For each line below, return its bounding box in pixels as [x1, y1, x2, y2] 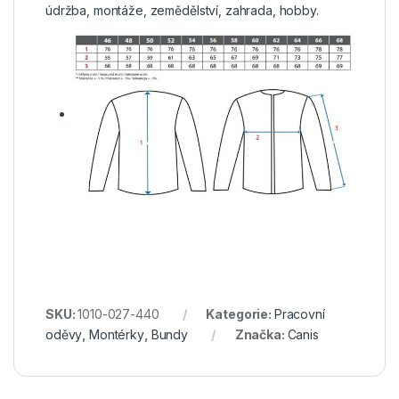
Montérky [89, 326, 144, 342]
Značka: [234, 326, 288, 342]
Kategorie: [206, 305, 274, 322]
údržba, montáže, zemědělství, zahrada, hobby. [45, 2, 319, 18]
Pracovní [273, 305, 325, 322]
